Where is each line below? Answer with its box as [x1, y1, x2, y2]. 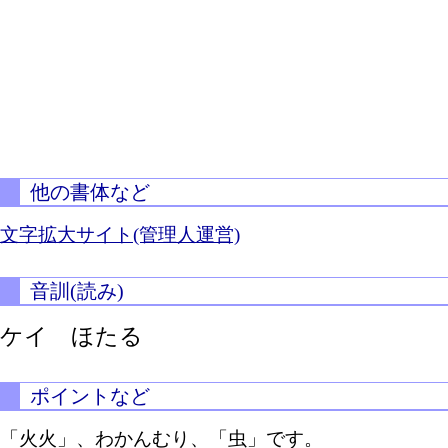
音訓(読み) [30, 280, 124, 302]
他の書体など [30, 181, 150, 203]
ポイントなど [30, 385, 150, 407]
